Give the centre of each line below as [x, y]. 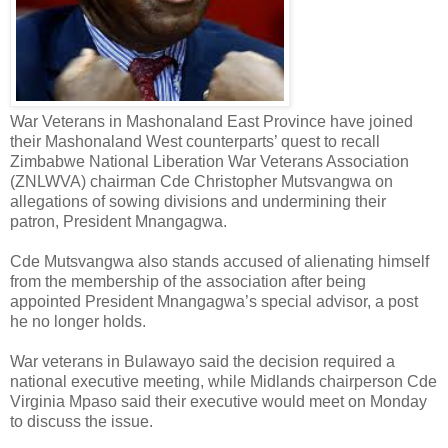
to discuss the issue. [81, 421]
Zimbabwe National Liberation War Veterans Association [209, 161]
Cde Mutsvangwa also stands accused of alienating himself [219, 261]
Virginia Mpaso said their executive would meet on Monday [218, 401]
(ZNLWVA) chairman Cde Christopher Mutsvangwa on [201, 181]
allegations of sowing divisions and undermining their [198, 201]
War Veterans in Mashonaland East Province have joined [211, 121]
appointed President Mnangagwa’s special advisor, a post [214, 301]
